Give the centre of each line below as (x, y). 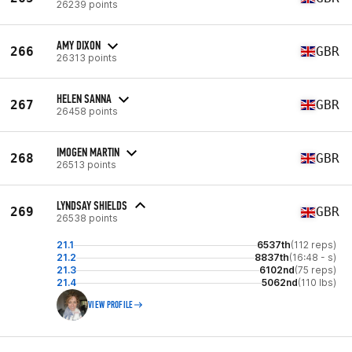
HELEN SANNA (84, 98)
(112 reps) (313, 245)
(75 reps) (315, 270)
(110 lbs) (317, 282)
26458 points (87, 111)
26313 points (87, 57)
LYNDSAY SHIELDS (92, 205)
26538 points (87, 218)
